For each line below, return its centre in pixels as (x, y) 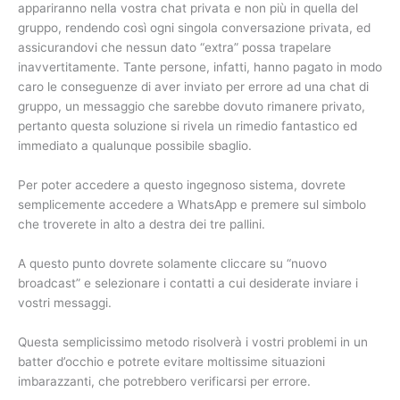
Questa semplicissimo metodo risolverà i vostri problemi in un (193, 342)
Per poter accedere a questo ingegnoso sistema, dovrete (182, 185)
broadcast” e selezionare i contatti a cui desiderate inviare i (188, 283)
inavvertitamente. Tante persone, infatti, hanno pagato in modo (200, 67)
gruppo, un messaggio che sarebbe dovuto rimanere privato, (192, 107)
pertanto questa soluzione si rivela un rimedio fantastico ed (187, 126)
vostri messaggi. (65, 303)
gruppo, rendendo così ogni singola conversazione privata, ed (194, 28)
